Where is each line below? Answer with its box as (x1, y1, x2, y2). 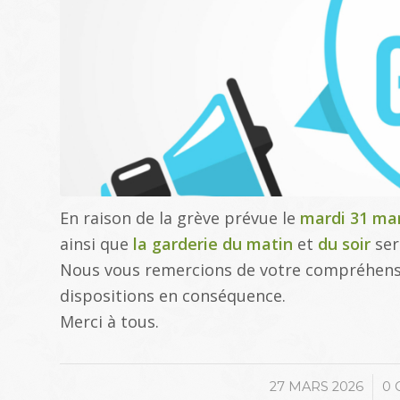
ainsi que (60, 232, 133, 254)
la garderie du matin (133, 232, 293, 254)
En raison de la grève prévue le (60, 206, 300, 229)
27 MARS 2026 (269, 378, 363, 395)
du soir (318, 232, 371, 254)
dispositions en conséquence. (60, 284, 286, 306)
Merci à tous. (60, 310, 159, 332)
